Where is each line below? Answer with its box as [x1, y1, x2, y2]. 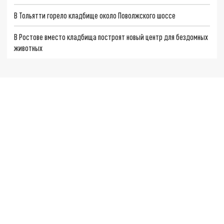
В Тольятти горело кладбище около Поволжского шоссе [14, 10, 176, 20]
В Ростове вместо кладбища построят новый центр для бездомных [14, 32, 208, 42]
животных [14, 43, 43, 53]
